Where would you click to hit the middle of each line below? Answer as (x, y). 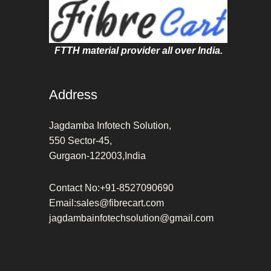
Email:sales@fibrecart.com (106, 203)
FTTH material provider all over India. (138, 50)
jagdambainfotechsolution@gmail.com (131, 218)
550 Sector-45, (80, 141)
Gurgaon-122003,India (97, 156)
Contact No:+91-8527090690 (111, 188)
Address (73, 95)
